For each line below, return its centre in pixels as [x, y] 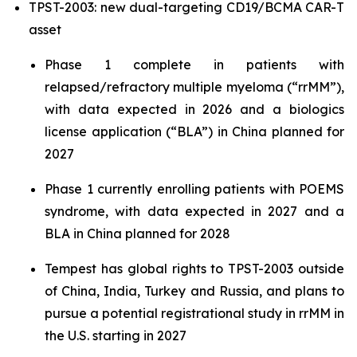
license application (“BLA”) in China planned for [194, 131]
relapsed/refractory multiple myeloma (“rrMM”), [194, 87]
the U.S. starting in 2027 [116, 335]
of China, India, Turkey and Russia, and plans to [194, 291]
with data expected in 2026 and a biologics [194, 109]
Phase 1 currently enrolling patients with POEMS [194, 189]
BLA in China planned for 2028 [137, 233]
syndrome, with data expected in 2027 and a [194, 211]
